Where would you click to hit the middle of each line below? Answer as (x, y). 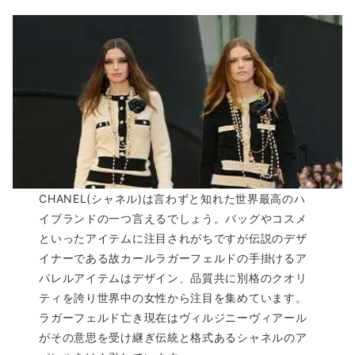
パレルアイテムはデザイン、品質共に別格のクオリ (173, 277)
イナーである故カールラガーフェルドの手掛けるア (173, 258)
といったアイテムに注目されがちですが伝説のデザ (173, 238)
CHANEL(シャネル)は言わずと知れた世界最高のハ (172, 198)
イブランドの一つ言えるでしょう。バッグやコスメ (173, 218)
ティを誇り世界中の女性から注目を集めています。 (173, 297)
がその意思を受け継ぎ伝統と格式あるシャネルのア (173, 337)
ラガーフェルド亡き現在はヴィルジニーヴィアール (173, 317)
